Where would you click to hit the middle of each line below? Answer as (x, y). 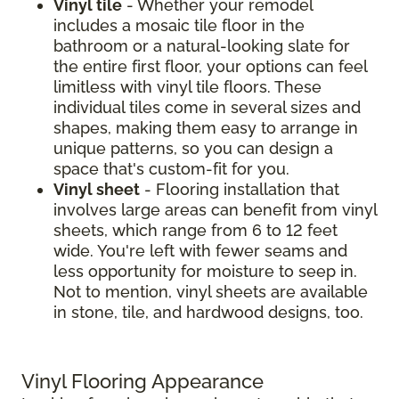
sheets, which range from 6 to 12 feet (195, 231)
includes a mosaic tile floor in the (179, 26)
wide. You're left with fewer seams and (200, 251)
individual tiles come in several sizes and (207, 108)
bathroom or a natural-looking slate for (202, 46)
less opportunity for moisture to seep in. (205, 272)
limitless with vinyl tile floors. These (187, 87)
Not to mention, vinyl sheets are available (211, 292)
